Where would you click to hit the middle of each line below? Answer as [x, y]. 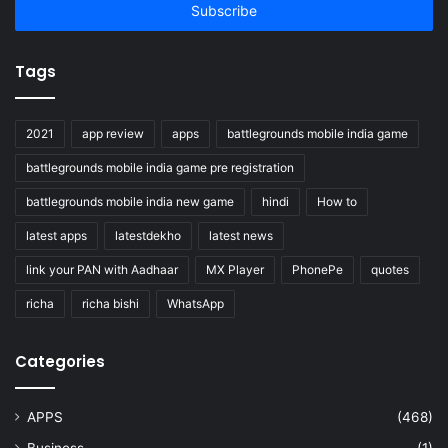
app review [113, 133]
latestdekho [148, 235]
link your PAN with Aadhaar [102, 269]
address [39, 10]
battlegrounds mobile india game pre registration [160, 167]
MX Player [235, 269]
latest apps [56, 235]
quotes [390, 269]
